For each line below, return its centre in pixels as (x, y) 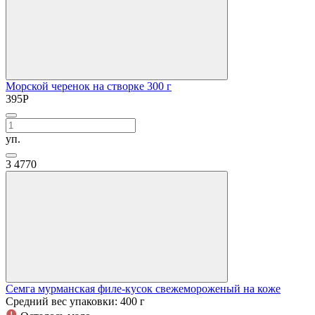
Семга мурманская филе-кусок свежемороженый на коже (143, 289)
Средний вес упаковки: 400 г (75, 302)
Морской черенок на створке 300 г (89, 86)
